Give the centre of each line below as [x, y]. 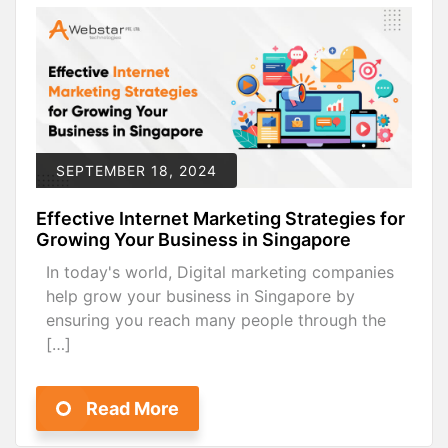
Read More [132, 409]
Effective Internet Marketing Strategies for [220, 219]
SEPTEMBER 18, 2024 [136, 171]
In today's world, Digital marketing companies [220, 272]
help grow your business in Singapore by [200, 296]
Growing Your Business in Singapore [193, 240]
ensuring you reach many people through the [216, 320]
